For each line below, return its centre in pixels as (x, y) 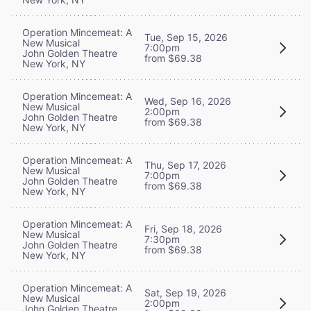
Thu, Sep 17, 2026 (185, 165)
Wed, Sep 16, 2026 (188, 101)
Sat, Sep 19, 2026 (185, 293)
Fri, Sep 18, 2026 (183, 229)
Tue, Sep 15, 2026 (186, 37)
